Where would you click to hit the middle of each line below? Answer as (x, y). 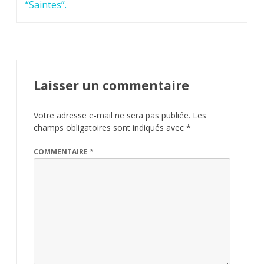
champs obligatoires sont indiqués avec (110, 127)
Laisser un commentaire (111, 85)
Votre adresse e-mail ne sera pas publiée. (112, 115)
